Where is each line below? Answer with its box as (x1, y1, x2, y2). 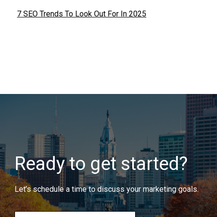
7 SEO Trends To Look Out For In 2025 (17, 9, 146, 19)
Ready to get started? (15, 153, 188, 175)
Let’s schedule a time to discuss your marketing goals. (15, 185, 199, 194)
